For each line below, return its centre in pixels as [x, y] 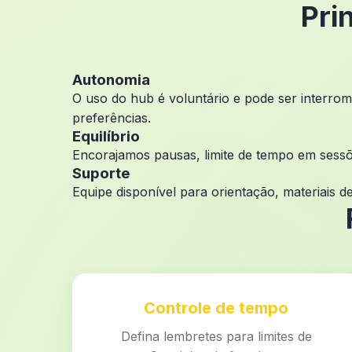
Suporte [101, 173]
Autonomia [111, 80]
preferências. [112, 118]
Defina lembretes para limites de [216, 336]
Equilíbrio [106, 136]
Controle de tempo [216, 308]
